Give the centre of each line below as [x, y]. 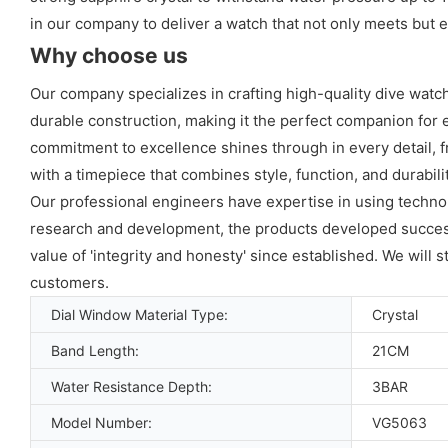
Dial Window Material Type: [139, 314]
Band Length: [95, 350]
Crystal [395, 314]
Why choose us [109, 55]
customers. [69, 282]
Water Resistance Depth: [131, 386]
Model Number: [101, 422]
